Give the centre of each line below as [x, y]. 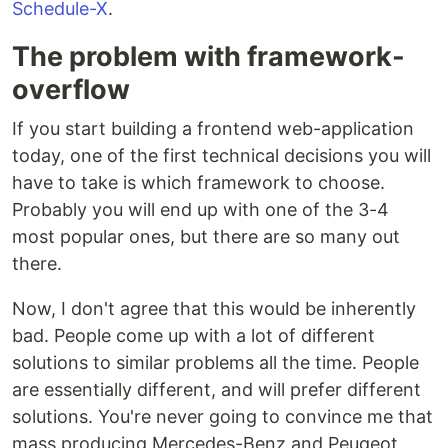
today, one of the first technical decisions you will [221, 156]
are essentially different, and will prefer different [216, 390]
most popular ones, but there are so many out [206, 237]
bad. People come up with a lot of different [193, 336]
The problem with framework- [208, 57]
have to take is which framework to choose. [198, 183]
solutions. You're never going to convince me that [222, 417]
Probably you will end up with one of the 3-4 [200, 210]
